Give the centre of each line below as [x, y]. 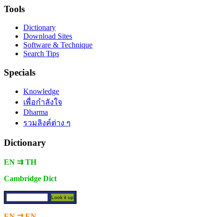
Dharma [36, 112]
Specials [20, 72]
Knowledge [41, 91]
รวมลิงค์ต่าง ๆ [47, 123]
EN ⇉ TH [20, 162]
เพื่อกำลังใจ [43, 102]
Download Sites [48, 36]
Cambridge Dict [30, 179]
